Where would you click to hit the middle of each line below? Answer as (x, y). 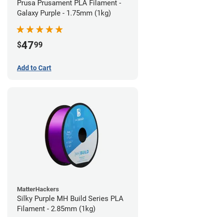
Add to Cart (34, 68)
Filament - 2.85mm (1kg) (56, 209)
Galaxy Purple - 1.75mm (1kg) (64, 13)
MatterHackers (38, 189)
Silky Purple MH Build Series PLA (70, 199)
